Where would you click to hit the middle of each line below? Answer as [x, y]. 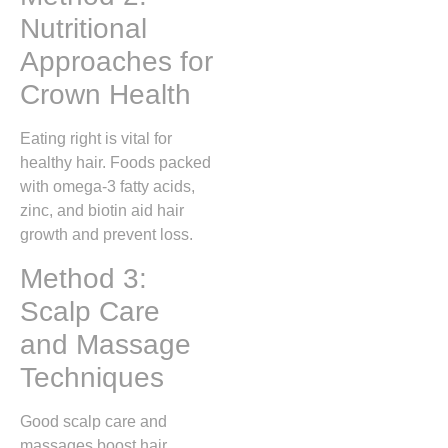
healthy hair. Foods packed [115, 163]
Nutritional [83, 29]
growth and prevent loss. [106, 235]
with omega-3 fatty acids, [107, 187]
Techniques [92, 377]
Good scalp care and [93, 421]
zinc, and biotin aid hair [102, 211]
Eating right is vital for [96, 139]
